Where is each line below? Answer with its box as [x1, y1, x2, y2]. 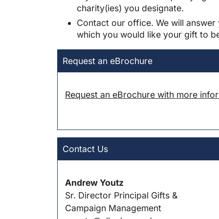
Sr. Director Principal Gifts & [65, 190, 177, 200]
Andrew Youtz [65, 177, 124, 188]
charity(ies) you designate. [77, 3, 184, 14]
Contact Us [63, 143, 108, 154]
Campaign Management [65, 202, 161, 213]
